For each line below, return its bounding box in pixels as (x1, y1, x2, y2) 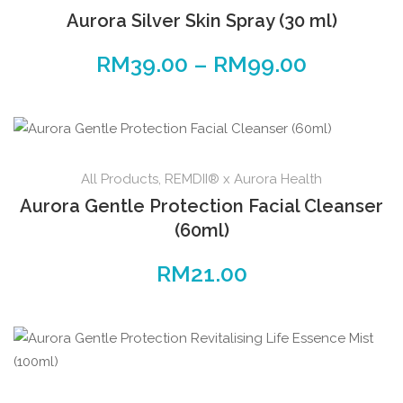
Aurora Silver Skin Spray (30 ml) (66, 10, 337, 32)
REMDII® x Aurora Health (165, 171, 322, 188)
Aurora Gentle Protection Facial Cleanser (20, 195, 383, 218)
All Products (81, 171, 158, 188)
